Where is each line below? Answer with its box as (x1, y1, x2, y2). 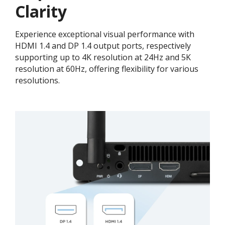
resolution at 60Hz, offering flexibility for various (15, 63, 198, 74)
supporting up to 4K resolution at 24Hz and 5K (15, 51, 191, 63)
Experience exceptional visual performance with (15, 28, 194, 40)
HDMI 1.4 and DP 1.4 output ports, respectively (15, 40, 191, 51)
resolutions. (15, 74, 60, 86)
